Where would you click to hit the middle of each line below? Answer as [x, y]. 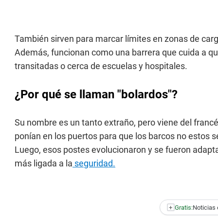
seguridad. [94, 163]
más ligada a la [44, 163]
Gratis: [183, 207]
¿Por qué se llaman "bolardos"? [96, 94]
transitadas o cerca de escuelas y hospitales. [101, 66]
